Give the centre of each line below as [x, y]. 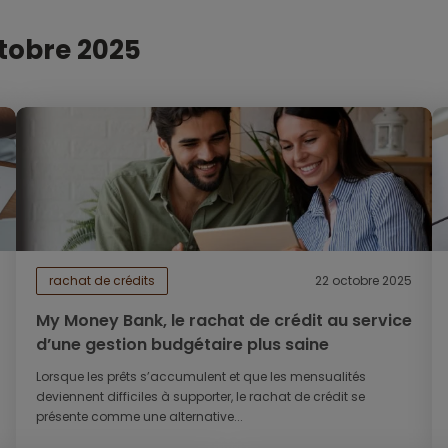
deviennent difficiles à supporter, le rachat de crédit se [200, 396]
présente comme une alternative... [139, 416]
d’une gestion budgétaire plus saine [182, 344]
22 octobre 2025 [364, 280]
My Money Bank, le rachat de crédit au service [223, 320]
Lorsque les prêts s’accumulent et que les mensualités [200, 376]
